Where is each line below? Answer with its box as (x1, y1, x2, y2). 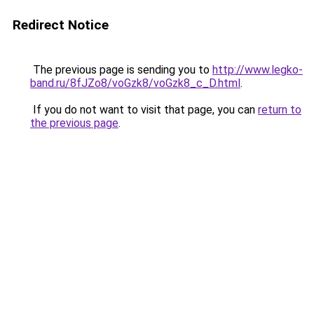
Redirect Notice (13, 17, 109, 33)
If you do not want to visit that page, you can (30, 103, 258, 116)
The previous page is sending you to (30, 63, 212, 76)
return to (258, 103, 301, 116)
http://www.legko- (212, 63, 303, 76)
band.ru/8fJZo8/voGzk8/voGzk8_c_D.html (30, 76, 240, 90)
